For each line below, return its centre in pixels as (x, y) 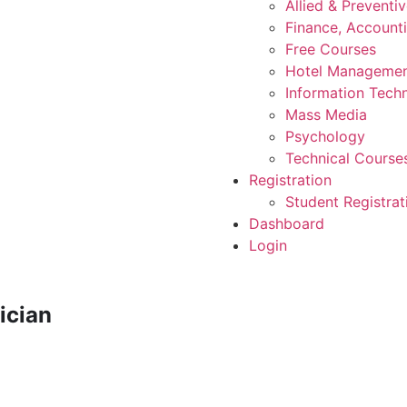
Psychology (325, 136)
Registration (290, 180)
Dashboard (287, 223)
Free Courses (331, 49)
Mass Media (326, 114)
